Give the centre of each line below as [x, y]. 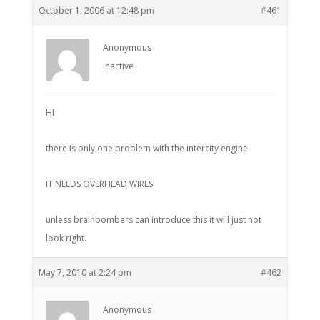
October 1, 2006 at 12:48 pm [96, 10]
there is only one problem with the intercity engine [146, 148]
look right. [66, 238]
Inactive [118, 66]
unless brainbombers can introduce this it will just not [153, 220]
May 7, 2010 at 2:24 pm [85, 272]
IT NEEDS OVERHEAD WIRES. [100, 184]
